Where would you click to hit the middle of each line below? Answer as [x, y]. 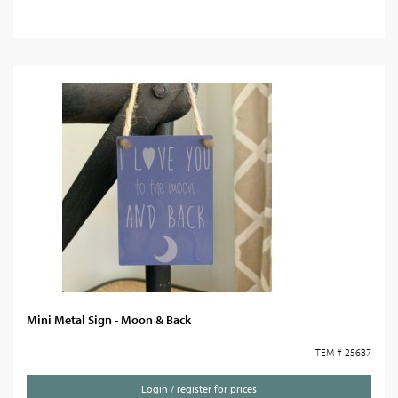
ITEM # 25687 [342, 352]
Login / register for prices [199, 389]
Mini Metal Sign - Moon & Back [109, 320]
